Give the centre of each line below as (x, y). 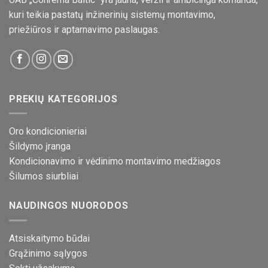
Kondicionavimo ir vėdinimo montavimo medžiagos (115, 162)
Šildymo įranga (40, 147)
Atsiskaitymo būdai (49, 238)
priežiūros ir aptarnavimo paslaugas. (84, 29)
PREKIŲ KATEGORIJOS (63, 99)
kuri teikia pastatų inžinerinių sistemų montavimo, (112, 14)
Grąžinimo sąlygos (48, 253)
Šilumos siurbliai (44, 176)
